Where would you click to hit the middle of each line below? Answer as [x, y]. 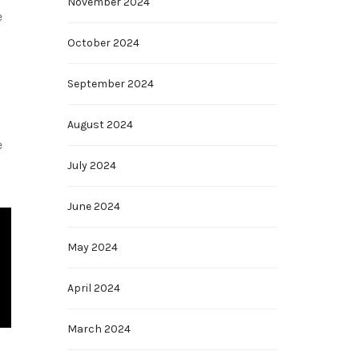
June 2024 [93, 206]
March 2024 [99, 329]
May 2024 [92, 247]
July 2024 [91, 165]
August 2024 [100, 125]
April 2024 [93, 288]
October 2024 [103, 43]
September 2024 [110, 84]
